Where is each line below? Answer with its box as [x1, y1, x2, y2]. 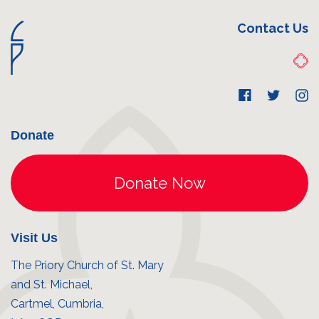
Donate [11, 127, 54, 142]
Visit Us [11, 230, 58, 245]
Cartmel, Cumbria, [11, 296, 104, 310]
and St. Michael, [11, 277, 93, 291]
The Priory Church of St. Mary [11, 258, 164, 272]
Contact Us [237, 20, 308, 36]
